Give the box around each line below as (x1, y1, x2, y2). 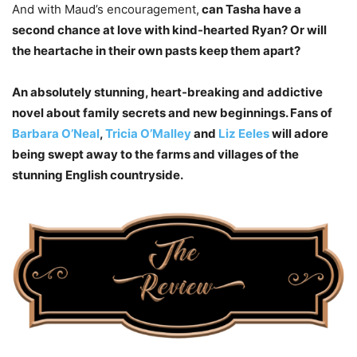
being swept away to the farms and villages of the (12, 146, 299, 162)
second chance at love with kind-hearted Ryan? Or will (12, 22, 327, 37)
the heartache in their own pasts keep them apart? (12, 42, 300, 58)
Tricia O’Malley (105, 125, 191, 141)
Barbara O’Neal (12, 125, 100, 141)
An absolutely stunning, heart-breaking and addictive (12, 84, 323, 100)
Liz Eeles (218, 125, 269, 141)
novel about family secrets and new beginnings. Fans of (12, 104, 332, 120)
